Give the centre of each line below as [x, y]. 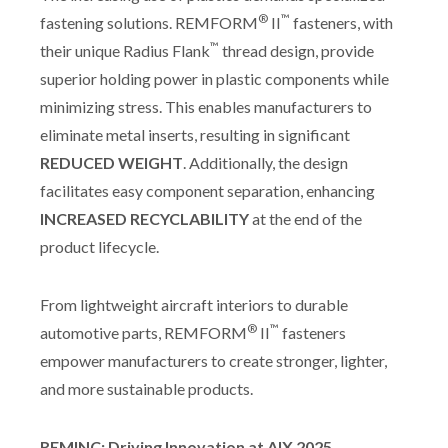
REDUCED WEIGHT [111, 162]
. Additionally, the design [265, 162]
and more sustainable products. [146, 388]
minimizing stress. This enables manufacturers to [206, 106]
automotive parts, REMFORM [143, 332]
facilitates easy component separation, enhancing [207, 190]
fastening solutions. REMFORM [149, 22]
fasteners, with [341, 22]
